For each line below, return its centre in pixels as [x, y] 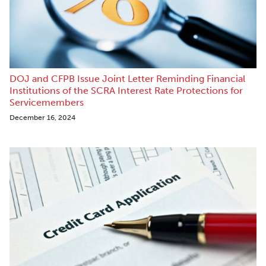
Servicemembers [47, 102]
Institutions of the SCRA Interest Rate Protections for [126, 90]
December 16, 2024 [42, 117]
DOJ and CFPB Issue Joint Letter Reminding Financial [127, 78]
